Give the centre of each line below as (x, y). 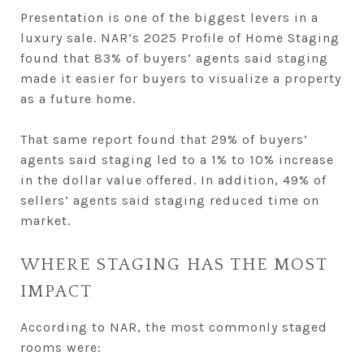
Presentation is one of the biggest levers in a (169, 17)
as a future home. (78, 98)
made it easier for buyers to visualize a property (181, 78)
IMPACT (56, 291)
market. (45, 220)
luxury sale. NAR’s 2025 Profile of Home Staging (180, 37)
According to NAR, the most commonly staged (174, 327)
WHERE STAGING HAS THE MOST (174, 264)
